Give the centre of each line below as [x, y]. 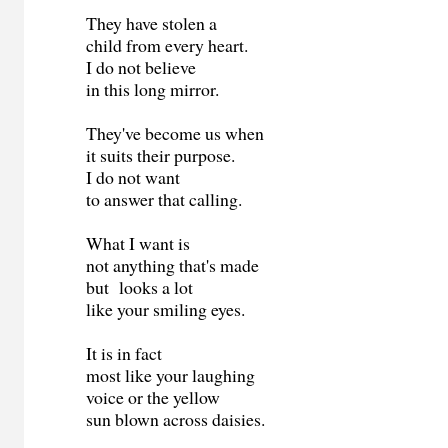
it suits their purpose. [161, 155]
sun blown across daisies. [176, 419]
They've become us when [175, 133]
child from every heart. [167, 45]
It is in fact [124, 353]
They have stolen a [152, 23]
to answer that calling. [164, 199]
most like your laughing [171, 375]
